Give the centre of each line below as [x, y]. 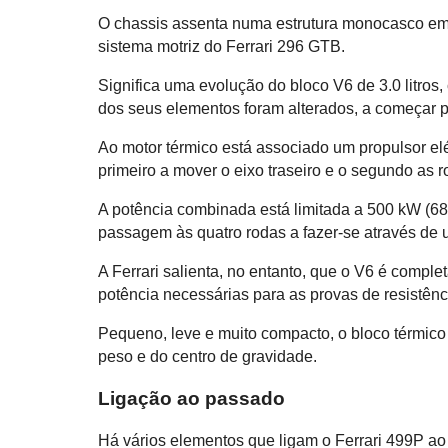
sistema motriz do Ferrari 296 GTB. [222, 47]
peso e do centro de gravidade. [208, 357]
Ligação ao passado [192, 399]
